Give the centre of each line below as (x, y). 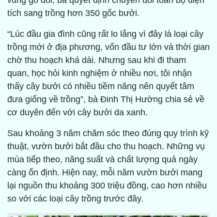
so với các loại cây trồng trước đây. (75, 199)
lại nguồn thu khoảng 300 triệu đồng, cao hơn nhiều (107, 186)
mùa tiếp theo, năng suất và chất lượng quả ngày (102, 160)
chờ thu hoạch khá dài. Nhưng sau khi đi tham (97, 60)
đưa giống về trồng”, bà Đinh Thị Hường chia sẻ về (106, 100)
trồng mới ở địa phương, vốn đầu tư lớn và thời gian (108, 47)
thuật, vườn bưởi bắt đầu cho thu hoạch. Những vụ (106, 147)
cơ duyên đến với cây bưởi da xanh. (77, 113)
